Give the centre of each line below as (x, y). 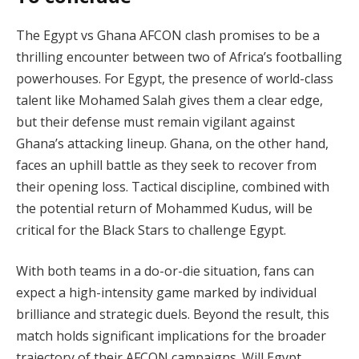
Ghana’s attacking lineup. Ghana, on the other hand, (172, 143)
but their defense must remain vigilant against (155, 121)
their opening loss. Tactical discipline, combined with (173, 186)
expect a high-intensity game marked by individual (166, 293)
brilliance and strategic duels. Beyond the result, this (173, 315)
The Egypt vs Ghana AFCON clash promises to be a (168, 35)
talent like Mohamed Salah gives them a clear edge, (169, 100)
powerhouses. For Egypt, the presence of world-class (175, 78)
